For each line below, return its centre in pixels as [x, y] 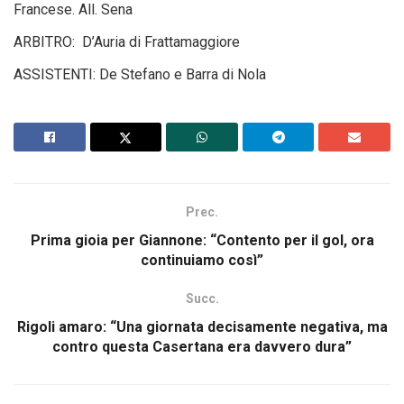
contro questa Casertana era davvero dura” [202, 347]
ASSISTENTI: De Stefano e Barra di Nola [140, 75]
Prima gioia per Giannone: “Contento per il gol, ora [202, 241]
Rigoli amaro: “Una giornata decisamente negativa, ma [202, 327]
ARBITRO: [46, 42]
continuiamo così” [202, 261]
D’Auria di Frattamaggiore [161, 42]
